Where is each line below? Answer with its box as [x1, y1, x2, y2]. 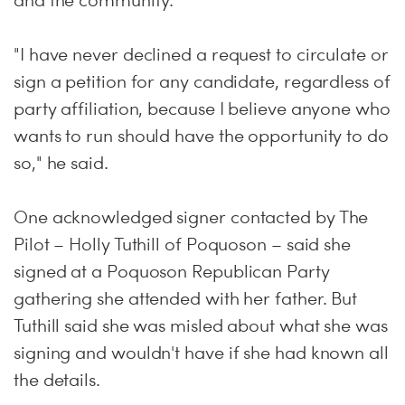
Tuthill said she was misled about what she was [14, 315, 388, 336]
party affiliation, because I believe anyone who [14, 98, 391, 119]
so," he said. [14, 152, 108, 174]
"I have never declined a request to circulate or [14, 43, 389, 65]
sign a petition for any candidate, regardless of [14, 71, 391, 92]
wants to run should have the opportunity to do [14, 125, 389, 146]
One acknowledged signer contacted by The [14, 206, 369, 228]
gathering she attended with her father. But [14, 287, 358, 309]
